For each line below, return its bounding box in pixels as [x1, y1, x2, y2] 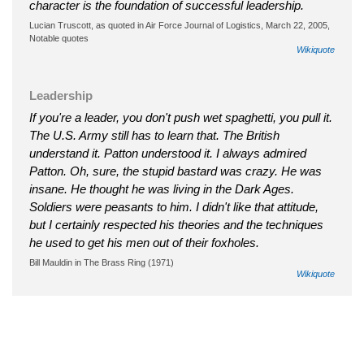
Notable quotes [29, 32, 89, 43]
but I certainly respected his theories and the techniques [29, 217, 323, 232]
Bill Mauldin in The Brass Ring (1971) [29, 257, 174, 267]
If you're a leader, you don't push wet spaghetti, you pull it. [29, 110, 332, 124]
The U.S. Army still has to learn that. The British [29, 128, 279, 142]
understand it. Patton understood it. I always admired [29, 145, 306, 160]
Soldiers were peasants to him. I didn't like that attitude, [29, 199, 318, 214]
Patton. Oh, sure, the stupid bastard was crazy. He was [29, 163, 322, 178]
